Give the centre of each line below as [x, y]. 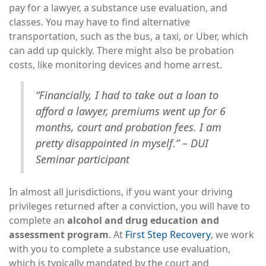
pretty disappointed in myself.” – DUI [122, 143]
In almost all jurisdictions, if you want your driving [121, 191]
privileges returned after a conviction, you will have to [129, 206]
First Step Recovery [168, 234]
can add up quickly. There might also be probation [121, 50]
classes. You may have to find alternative [99, 22]
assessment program [59, 234]
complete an [38, 220]
